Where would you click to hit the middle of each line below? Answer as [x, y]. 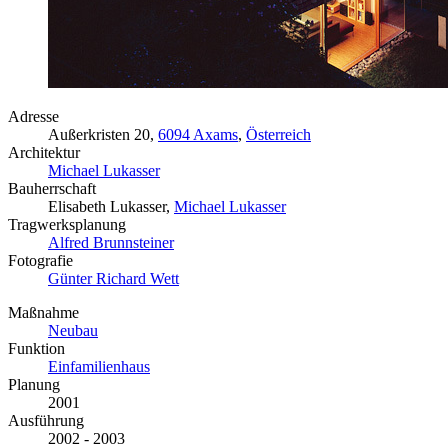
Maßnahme [43, 312]
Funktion [36, 348]
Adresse [33, 116]
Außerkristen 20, [103, 134]
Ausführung [46, 420]
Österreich [278, 134]
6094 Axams [198, 134]
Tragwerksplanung [67, 224]
